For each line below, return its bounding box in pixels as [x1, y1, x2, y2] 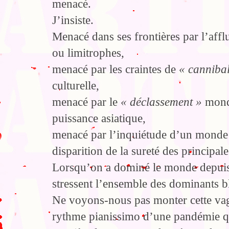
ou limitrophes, [52, 47, 124, 60]
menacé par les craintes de [52, 63, 179, 76]
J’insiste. [52, 14, 94, 27]
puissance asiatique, [52, 112, 146, 125]
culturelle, [52, 79, 99, 93]
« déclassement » [121, 96, 202, 109]
